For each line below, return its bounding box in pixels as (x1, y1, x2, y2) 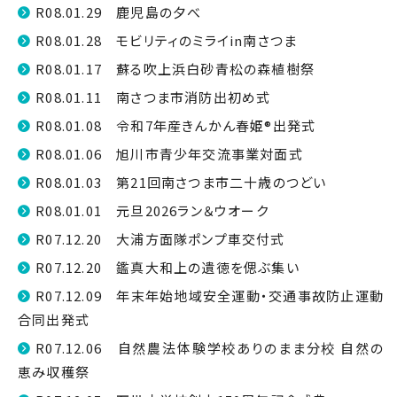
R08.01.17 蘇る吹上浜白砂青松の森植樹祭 (35, 59, 315, 78)
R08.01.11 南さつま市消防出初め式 (35, 88, 271, 106)
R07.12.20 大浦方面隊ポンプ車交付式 (35, 230, 285, 248)
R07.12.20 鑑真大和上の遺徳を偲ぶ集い (35, 258, 300, 276)
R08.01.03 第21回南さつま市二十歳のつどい (35, 173, 327, 191)
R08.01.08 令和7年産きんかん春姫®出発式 (35, 116, 316, 135)
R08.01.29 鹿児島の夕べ (35, 3, 202, 21)
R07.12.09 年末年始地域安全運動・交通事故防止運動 (35, 286, 384, 305)
